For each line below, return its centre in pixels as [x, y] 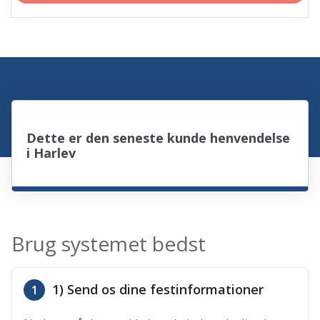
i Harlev [51, 153]
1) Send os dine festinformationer [156, 290]
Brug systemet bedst [109, 244]
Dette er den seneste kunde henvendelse [159, 138]
